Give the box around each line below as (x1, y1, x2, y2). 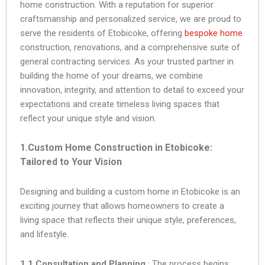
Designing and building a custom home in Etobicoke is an (20, 186, 240, 197)
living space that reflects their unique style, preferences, (20, 215, 236, 225)
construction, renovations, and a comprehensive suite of (20, 41, 240, 53)
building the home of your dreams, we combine (20, 70, 203, 81)
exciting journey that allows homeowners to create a (20, 201, 224, 211)
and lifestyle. (20, 229, 69, 240)
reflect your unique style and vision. (20, 112, 156, 124)
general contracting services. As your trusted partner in (20, 56, 234, 67)
